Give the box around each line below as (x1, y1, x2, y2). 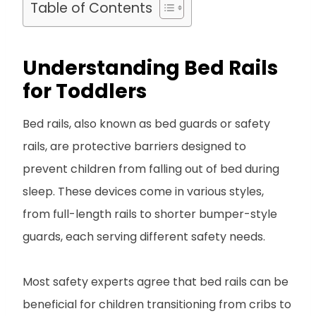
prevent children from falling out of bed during (23, 160, 279, 177)
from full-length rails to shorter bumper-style (23, 205, 277, 222)
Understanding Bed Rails (23, 54, 278, 82)
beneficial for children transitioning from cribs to (23, 296, 291, 312)
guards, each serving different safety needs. (23, 228, 265, 245)
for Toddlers (23, 77, 147, 105)
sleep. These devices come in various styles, (23, 183, 264, 200)
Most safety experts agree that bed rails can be (23, 273, 288, 290)
